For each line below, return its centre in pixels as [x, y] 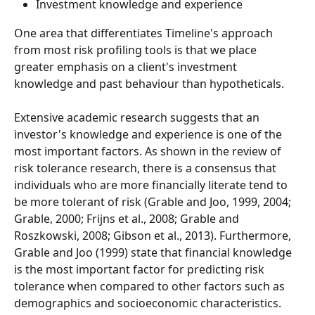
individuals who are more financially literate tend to [152, 185]
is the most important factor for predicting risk [141, 270]
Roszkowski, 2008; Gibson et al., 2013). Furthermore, [154, 236]
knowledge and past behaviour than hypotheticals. [150, 83]
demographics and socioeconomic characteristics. [148, 303]
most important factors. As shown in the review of [149, 152]
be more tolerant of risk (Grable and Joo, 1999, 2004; [154, 202]
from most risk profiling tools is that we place [137, 50]
